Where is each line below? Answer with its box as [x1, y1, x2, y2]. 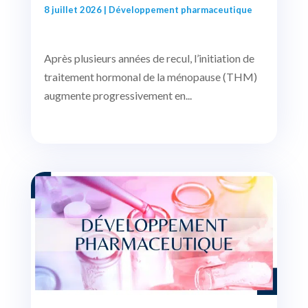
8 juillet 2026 [43, 3, 102, 15]
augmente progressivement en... [43, 89, 192, 102]
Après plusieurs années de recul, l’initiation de [43, 52, 254, 65]
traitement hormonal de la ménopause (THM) [43, 70, 257, 84]
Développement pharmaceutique [108, 3, 252, 15]
